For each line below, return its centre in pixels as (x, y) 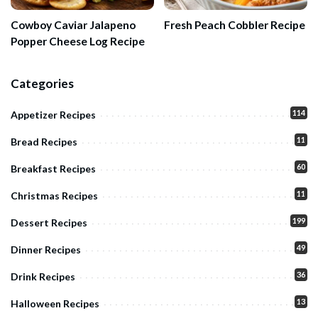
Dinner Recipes (46, 250)
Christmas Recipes (54, 196)
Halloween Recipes (55, 303)
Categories (42, 83)
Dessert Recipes (49, 223)
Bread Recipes (44, 142)
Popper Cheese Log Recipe (78, 41)
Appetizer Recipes (53, 115)
